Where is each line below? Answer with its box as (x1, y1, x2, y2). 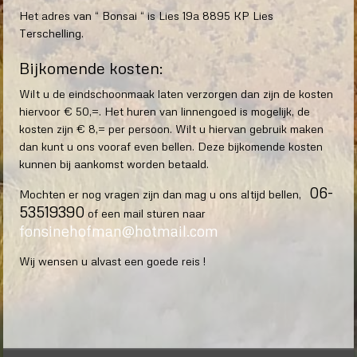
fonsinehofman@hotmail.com (19, 222, 218, 241)
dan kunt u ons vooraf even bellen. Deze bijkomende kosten (19, 139, 323, 154)
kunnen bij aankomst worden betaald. (19, 157, 209, 171)
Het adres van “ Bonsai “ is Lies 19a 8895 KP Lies (19, 9, 273, 23)
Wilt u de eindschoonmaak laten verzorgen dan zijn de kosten (19, 87, 333, 101)
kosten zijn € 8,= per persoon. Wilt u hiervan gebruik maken (19, 122, 324, 136)
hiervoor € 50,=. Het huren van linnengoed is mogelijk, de (19, 104, 310, 119)
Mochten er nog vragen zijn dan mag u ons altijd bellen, (19, 187, 301, 202)
